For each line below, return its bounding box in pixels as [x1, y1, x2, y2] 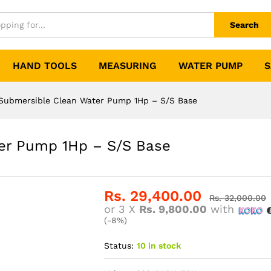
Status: [104, 240, 134, 250]
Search [230, 20, 259, 30]
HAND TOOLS [13, 60, 77, 71]
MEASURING [99, 60, 157, 71]
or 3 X [104, 203, 140, 215]
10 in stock [137, 240, 181, 250]
